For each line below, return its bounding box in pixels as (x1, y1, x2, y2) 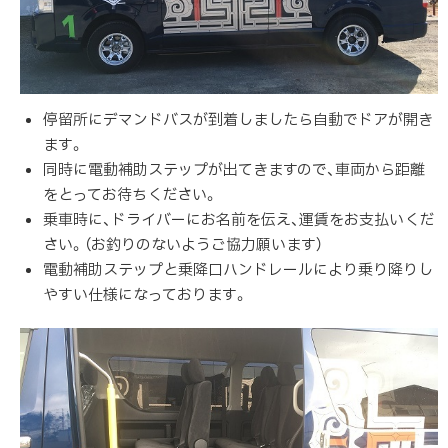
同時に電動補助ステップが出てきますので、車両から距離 (42, 159, 425, 183)
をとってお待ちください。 (42, 184, 218, 208)
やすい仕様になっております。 (42, 284, 248, 308)
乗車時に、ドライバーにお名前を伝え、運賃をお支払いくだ (42, 209, 434, 233)
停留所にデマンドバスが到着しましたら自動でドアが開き (42, 109, 433, 133)
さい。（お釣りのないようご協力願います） (42, 234, 323, 258)
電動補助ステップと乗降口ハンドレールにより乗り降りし (42, 259, 433, 283)
